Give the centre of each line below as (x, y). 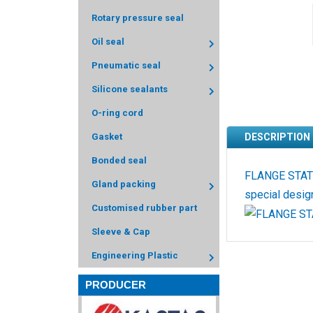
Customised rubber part (144, 208)
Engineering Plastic (135, 255)
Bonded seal (119, 160)
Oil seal (108, 42)
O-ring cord (117, 113)
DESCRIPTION (277, 137)
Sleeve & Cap (121, 232)
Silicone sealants (130, 89)
